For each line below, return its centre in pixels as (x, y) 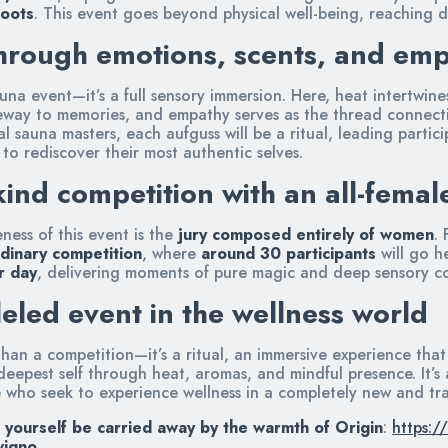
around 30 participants (288, 253)
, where (171, 253)
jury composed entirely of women (306, 234)
